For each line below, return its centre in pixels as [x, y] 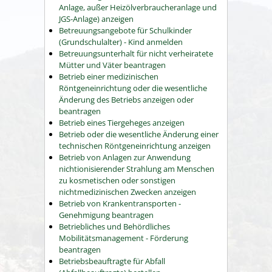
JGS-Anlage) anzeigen [96, 19]
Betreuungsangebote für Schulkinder [125, 31]
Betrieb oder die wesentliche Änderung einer [139, 134]
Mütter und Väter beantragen [112, 65]
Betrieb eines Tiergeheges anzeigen [122, 123]
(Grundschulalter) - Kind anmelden [121, 42]
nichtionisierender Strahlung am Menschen [137, 169]
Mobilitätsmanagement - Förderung [124, 238]
